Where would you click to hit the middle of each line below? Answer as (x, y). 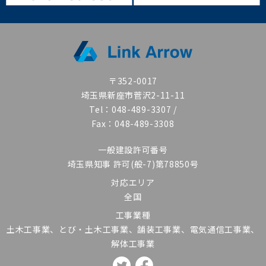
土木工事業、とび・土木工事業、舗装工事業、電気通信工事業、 (133, 229)
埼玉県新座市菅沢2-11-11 (133, 95)
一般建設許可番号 (133, 149)
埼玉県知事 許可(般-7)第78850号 (133, 164)
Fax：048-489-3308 (133, 123)
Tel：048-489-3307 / (133, 109)
